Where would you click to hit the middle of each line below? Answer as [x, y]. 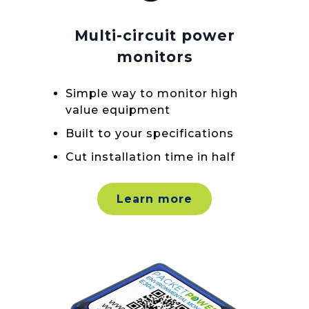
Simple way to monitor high [152, 93]
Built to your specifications [150, 133]
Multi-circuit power [154, 36]
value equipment [118, 110]
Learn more [154, 199]
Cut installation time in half [150, 157]
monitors [154, 57]
